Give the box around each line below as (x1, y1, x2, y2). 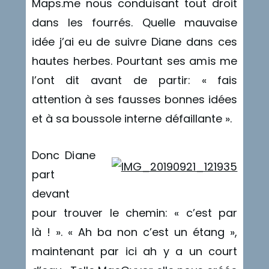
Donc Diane (31, 147, 95, 163)
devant (31, 186, 70, 201)
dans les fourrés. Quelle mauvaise (31, 14, 238, 30)
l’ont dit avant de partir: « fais (31, 72, 238, 88)
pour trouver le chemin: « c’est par (31, 205, 238, 220)
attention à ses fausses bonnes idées (31, 91, 238, 107)
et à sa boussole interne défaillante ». (31, 110, 232, 126)
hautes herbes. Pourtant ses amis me (31, 53, 238, 68)
